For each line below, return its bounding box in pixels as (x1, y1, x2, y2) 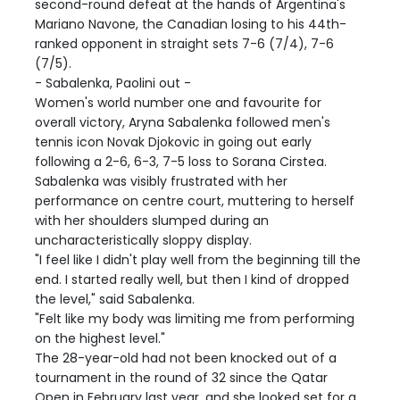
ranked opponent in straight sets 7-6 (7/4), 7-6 (35, 34, 334, 53)
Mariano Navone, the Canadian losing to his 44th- (35, 14, 346, 33)
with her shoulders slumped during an (35, 211, 269, 229)
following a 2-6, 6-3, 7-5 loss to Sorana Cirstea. (35, 152, 327, 171)
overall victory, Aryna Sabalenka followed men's (35, 112, 330, 131)
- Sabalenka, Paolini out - (35, 73, 191, 92)
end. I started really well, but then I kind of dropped (35, 270, 349, 288)
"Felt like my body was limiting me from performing (35, 309, 354, 328)
